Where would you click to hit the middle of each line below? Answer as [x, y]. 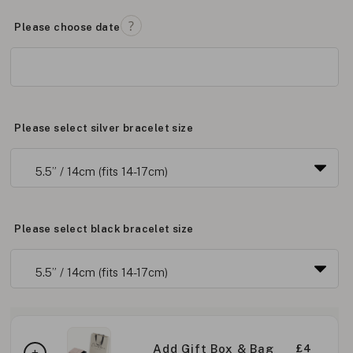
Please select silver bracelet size [104, 128]
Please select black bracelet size [104, 229]
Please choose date [67, 27]
